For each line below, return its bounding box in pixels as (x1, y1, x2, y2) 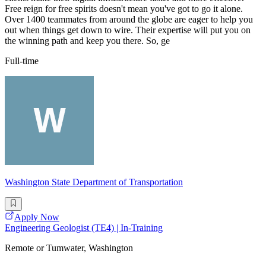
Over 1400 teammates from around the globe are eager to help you (5, 14, 253, 25)
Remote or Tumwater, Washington (5, 242, 133, 253)
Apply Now (14, 211, 59, 222)
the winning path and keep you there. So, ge (5, 36, 170, 46)
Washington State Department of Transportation (5, 177, 183, 188)
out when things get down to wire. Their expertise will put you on (5, 25, 251, 36)
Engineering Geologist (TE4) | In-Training (5, 222, 163, 233)
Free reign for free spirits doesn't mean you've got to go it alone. (5, 4, 243, 14)
